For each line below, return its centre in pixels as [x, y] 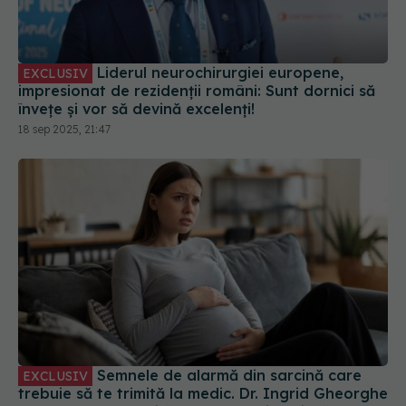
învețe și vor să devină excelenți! [136, 108]
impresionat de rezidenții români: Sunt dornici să [197, 90]
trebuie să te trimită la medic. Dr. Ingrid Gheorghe [203, 394]
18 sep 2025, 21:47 [64, 129]
